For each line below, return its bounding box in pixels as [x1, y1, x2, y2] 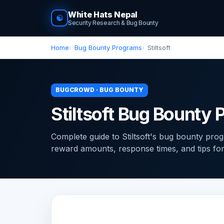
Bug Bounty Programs [74, 43, 142, 51]
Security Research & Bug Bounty [68, 19, 158, 26]
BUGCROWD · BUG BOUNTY [55, 86, 143, 93]
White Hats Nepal [68, 9, 137, 19]
